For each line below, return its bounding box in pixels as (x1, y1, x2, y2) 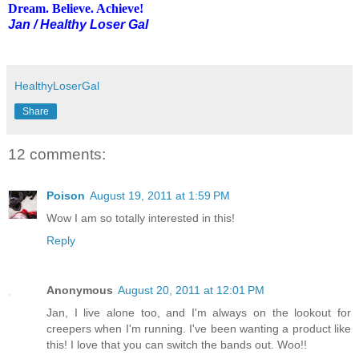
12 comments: (8, 145, 106, 163)
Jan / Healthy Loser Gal (8, 17, 148, 31)
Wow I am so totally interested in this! (46, 212, 235, 225)
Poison (46, 189, 85, 203)
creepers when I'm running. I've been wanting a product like (46, 322, 351, 336)
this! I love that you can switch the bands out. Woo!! (46, 338, 307, 352)
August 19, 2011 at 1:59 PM (90, 189, 230, 203)
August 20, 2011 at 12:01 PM (118, 284, 264, 297)
